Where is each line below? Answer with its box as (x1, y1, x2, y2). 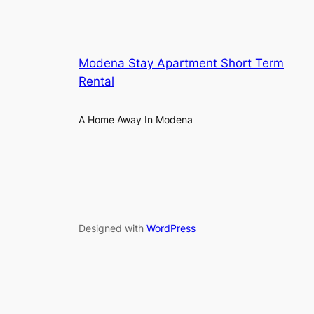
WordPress (146, 222, 196, 235)
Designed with (78, 222, 146, 235)
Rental (78, 74, 114, 89)
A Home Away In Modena (78, 114, 193, 126)
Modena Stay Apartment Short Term (78, 56, 284, 71)
